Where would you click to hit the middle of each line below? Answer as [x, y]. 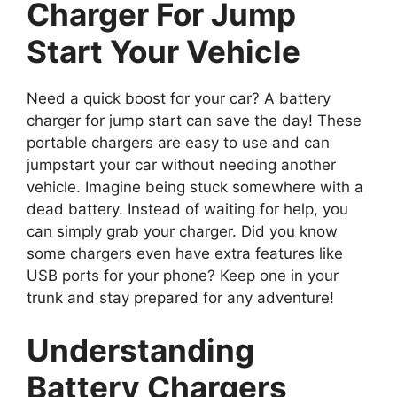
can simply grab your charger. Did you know [182, 231]
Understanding [140, 350]
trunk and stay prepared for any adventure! [180, 297]
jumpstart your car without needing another [181, 164]
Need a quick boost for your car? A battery [179, 98]
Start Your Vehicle [163, 51]
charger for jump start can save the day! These [194, 120]
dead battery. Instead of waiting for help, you [187, 209]
